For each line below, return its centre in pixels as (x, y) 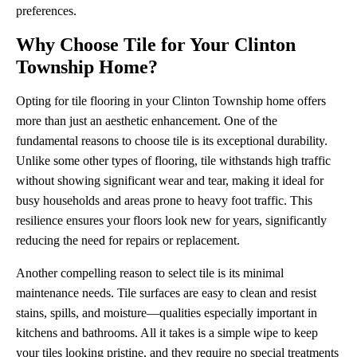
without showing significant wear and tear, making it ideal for (170, 180)
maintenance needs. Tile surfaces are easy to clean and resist (166, 293)
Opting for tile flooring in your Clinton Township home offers (171, 101)
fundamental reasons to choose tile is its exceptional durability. (172, 141)
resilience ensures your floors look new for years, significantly (171, 220)
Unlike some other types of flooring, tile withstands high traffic (173, 161)
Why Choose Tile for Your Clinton (156, 45)
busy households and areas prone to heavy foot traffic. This (164, 200)
